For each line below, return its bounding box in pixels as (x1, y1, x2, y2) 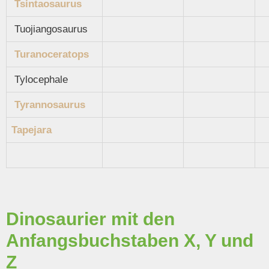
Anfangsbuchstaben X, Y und (6, 231, 253, 251)
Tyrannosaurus (14, 98, 85, 110)
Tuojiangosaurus (11, 23, 88, 35)
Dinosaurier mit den (6, 209, 175, 229)
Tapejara (11, 124, 52, 136)
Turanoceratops (14, 48, 89, 60)
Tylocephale (11, 73, 68, 85)
